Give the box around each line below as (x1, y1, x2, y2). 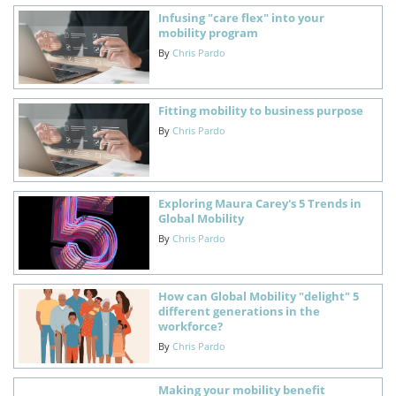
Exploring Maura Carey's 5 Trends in (157, 195, 362, 212)
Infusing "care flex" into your (157, 9, 324, 26)
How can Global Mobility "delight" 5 (157, 288, 359, 305)
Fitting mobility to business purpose (157, 102, 363, 118)
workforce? (157, 318, 223, 335)
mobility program (157, 24, 258, 41)
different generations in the (157, 303, 320, 320)
